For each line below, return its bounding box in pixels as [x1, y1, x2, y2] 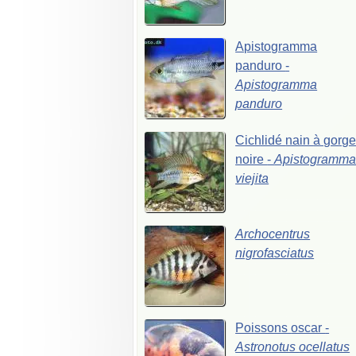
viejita [235, 172, 269, 186]
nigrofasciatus [235, 246, 315, 261]
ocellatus [299, 340, 350, 354]
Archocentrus [235, 227, 311, 242]
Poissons [235, 321, 292, 335]
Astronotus [235, 340, 300, 354]
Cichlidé [235, 133, 286, 148]
